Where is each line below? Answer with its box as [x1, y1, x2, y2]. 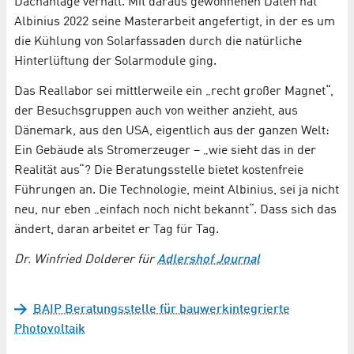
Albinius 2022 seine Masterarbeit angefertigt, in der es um [14, 16, 335, 29]
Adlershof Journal [157, 253, 260, 266]
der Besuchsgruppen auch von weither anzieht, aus [14, 105, 298, 119]
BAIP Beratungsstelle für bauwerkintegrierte [33, 303, 290, 316]
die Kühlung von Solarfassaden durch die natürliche [14, 36, 302, 49]
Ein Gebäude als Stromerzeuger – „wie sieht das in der [14, 145, 316, 158]
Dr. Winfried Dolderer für [14, 253, 157, 266]
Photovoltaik [14, 322, 85, 336]
